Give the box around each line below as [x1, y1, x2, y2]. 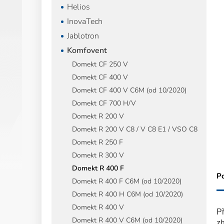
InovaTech [67, 16, 102, 27]
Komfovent [67, 45, 107, 56]
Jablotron [67, 30, 99, 41]
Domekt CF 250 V [72, 59, 128, 69]
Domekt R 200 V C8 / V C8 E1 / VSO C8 [72, 124, 197, 134]
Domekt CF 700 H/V [72, 98, 136, 108]
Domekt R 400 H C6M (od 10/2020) [72, 189, 183, 199]
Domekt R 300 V [72, 150, 124, 160]
